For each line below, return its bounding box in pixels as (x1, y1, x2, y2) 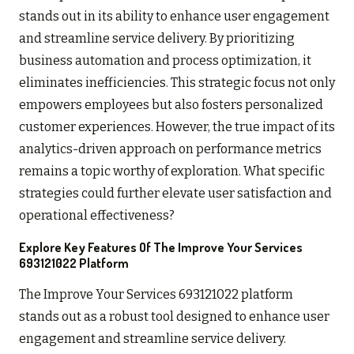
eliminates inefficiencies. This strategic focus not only (19, 74, 335, 90)
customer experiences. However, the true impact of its (19, 119, 335, 134)
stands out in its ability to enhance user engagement (19, 8, 330, 24)
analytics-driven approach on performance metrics (19, 141, 322, 156)
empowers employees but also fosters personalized (19, 96, 323, 112)
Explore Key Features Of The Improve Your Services (19, 239, 303, 255)
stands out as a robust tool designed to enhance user (19, 308, 330, 324)
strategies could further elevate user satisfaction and (19, 185, 332, 201)
